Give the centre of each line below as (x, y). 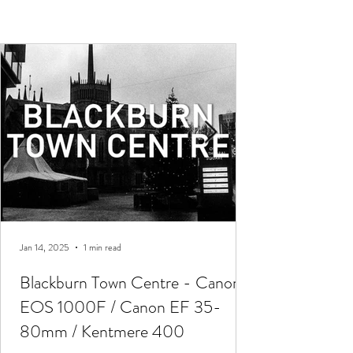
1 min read (102, 248)
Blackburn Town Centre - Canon (130, 283)
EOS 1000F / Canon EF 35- (121, 307)
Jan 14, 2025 (45, 248)
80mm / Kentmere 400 (102, 332)
